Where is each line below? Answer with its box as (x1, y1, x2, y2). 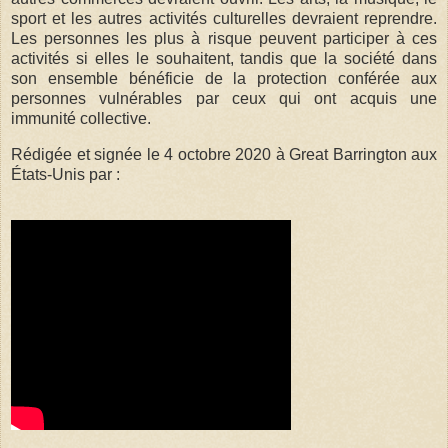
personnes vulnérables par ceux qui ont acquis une (11, 89, 437, 107)
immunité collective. (11, 109, 151, 127)
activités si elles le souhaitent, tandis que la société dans (11, 49, 437, 67)
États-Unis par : (11, 165, 120, 183)
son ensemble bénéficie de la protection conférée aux (11, 69, 437, 87)
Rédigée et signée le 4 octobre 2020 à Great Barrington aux (11, 145, 437, 163)
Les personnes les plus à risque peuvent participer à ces (11, 29, 437, 47)
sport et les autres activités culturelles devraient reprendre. (11, 9, 437, 27)
